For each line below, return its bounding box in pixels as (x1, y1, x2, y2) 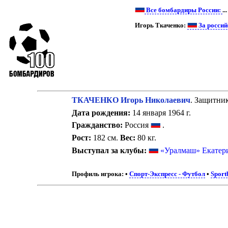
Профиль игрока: (71, 170, 124, 178)
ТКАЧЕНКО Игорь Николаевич (71, 96, 190, 104)
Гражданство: (71, 121, 123, 130)
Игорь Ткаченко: (135, 21, 188, 29)
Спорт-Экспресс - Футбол (129, 170, 205, 178)
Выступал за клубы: (71, 146, 147, 155)
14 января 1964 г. (130, 108, 191, 117)
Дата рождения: (71, 108, 130, 117)
